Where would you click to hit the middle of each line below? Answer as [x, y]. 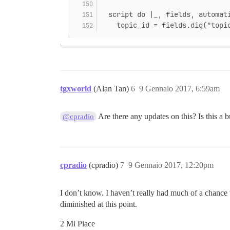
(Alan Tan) [112, 88]
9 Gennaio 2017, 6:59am [179, 88]
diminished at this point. [99, 204]
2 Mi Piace [78, 223]
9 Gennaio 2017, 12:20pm [171, 165]
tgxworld [76, 88]
